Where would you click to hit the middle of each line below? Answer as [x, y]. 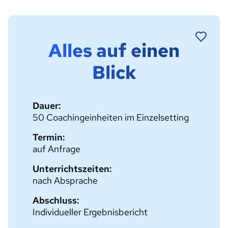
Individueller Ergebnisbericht [90, 212]
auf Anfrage [56, 149]
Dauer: [47, 106]
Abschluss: [56, 200]
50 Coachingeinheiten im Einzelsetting [111, 117]
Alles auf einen [114, 50]
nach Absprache [65, 180]
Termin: [49, 137]
